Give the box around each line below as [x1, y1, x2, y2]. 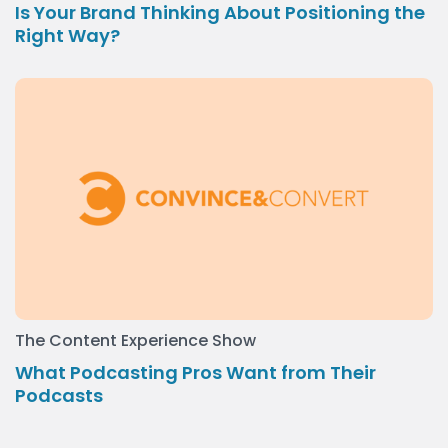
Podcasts [15, 383, 103, 409]
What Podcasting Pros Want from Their [15, 360, 376, 386]
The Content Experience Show [15, 329, 256, 353]
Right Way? [15, 22, 120, 48]
